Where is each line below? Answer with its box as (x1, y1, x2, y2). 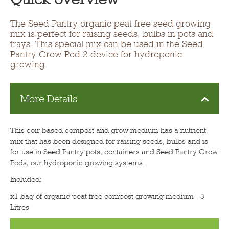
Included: (10, 175, 42, 185)
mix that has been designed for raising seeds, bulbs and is (10, 136, 208, 146)
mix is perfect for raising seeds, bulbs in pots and (10, 29, 213, 39)
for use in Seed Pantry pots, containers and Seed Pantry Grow (10, 147, 218, 157)
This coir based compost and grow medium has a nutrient (10, 126, 206, 135)
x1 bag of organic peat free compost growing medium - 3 (10, 192, 204, 201)
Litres (10, 202, 29, 212)
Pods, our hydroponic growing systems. (10, 158, 145, 168)
